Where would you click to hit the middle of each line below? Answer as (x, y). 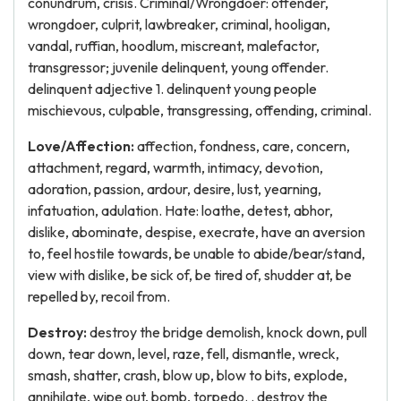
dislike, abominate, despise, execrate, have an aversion (196, 232)
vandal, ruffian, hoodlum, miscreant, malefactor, (174, 46)
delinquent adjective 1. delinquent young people (172, 89)
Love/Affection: (81, 146)
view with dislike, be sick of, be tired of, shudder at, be (190, 275)
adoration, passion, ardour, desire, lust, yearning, (175, 189)
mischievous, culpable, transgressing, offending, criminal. (200, 110)
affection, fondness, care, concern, (242, 146)
